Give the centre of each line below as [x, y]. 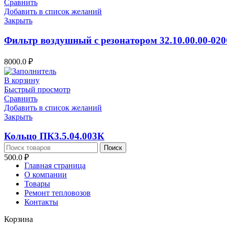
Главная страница [55, 166]
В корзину [22, 80]
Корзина [18, 219]
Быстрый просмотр [37, 89]
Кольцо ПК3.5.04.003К [54, 136]
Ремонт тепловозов [58, 193]
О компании [46, 175]
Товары [37, 184]
